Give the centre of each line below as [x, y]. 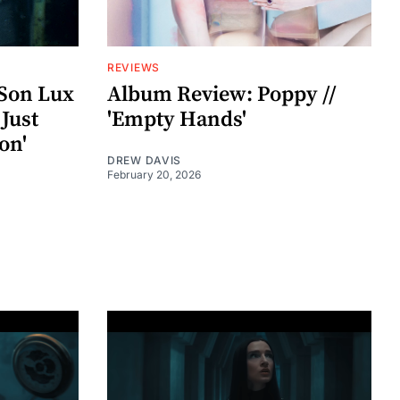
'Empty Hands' [177, 119]
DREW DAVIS [144, 160]
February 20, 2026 [154, 174]
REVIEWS [133, 67]
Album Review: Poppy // [222, 94]
